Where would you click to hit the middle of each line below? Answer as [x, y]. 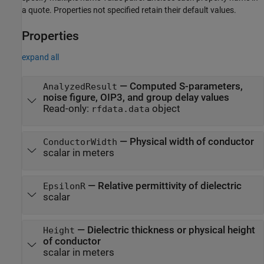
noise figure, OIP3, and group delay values [136, 97]
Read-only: [67, 108]
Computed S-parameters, [186, 86]
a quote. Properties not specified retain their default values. [129, 10]
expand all [40, 57]
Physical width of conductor [192, 141]
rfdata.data [120, 109]
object [165, 108]
